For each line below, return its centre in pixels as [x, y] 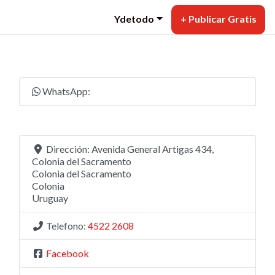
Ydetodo [134, 18]
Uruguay [50, 198]
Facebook [68, 254]
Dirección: [69, 149]
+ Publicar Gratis [218, 18]
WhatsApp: [66, 91]
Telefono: [67, 226]
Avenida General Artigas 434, [153, 149]
